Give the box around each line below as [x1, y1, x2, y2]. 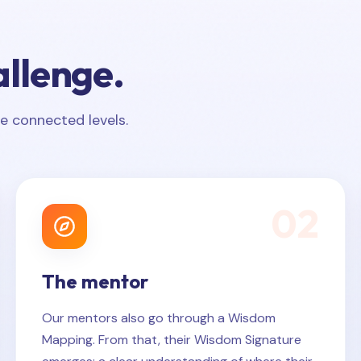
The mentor [41, 269, 148, 293]
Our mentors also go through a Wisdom [41, 309, 276, 326]
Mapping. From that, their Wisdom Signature [41, 331, 301, 348]
